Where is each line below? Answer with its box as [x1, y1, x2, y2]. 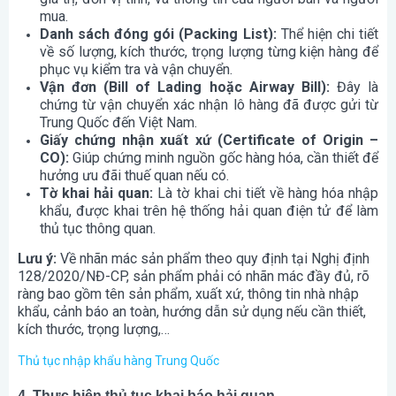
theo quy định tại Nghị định [202, 250, 369, 268]
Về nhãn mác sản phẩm [60, 250, 202, 268]
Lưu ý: [18, 250, 60, 268]
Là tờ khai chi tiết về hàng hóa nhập [153, 185, 378, 202]
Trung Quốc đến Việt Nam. [40, 114, 197, 132]
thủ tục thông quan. [40, 220, 156, 238]
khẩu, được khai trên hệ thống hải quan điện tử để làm [40, 202, 378, 220]
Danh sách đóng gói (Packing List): [40, 26, 277, 43]
